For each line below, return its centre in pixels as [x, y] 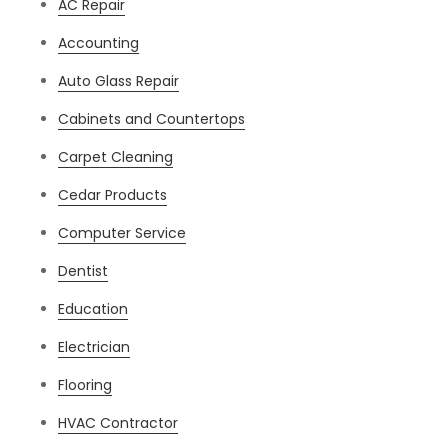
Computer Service [122, 233]
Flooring [85, 385]
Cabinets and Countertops [152, 119]
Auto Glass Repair [119, 81]
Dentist [83, 271]
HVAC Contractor [118, 423]
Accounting [99, 43]
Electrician [94, 347]
